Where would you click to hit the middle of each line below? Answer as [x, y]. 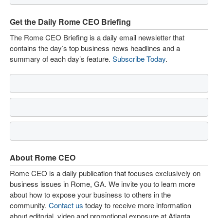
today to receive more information [137, 205]
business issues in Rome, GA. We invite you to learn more [102, 184]
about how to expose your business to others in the [90, 194]
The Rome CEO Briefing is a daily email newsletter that [97, 37]
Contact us [66, 205]
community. [29, 205]
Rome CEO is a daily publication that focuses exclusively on [105, 173]
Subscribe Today [139, 59]
